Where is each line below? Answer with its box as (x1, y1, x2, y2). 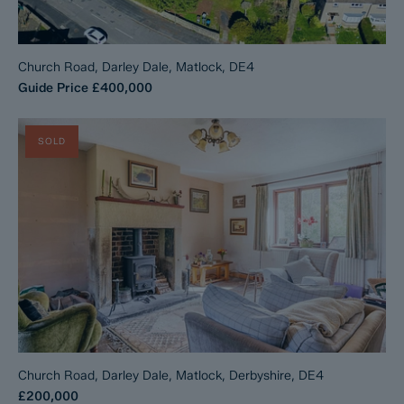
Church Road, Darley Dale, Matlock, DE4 (18, 60, 254, 75)
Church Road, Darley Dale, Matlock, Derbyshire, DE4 (18, 368, 324, 383)
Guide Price (18, 80, 88, 96)
